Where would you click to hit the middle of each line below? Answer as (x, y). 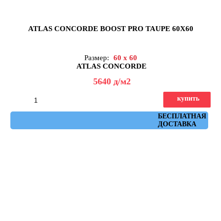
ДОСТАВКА (177, 124)
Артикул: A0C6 (113, 116)
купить (188, 99)
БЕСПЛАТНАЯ (182, 116)
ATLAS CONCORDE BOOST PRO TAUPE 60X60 (110, 29)
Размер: (97, 58)
